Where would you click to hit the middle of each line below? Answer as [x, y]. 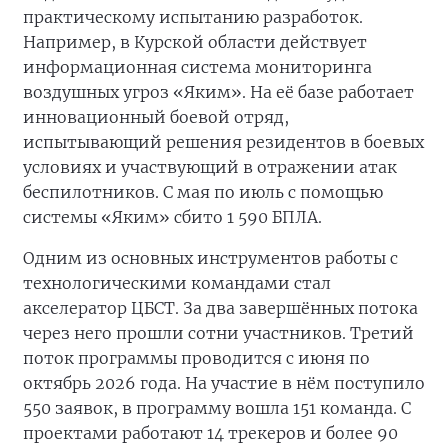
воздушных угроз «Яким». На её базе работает [218, 92]
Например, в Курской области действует [195, 42]
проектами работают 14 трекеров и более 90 [210, 433]
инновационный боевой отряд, [156, 117]
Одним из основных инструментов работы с [210, 258]
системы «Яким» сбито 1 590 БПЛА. [172, 217]
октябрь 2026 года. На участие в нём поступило [224, 383]
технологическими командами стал [177, 283]
